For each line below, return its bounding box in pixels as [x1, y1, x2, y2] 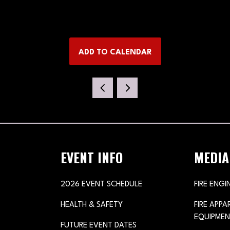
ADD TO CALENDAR [78, 49, 152, 57]
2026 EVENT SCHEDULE [61, 181, 143, 189]
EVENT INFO [61, 147, 123, 167]
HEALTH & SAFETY [61, 201, 123, 209]
